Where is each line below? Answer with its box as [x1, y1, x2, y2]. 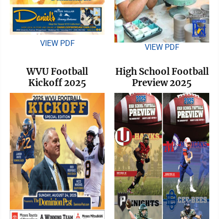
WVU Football [26, 66, 88, 77]
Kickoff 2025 [28, 77, 86, 88]
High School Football [115, 66, 209, 77]
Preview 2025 [132, 77, 192, 88]
